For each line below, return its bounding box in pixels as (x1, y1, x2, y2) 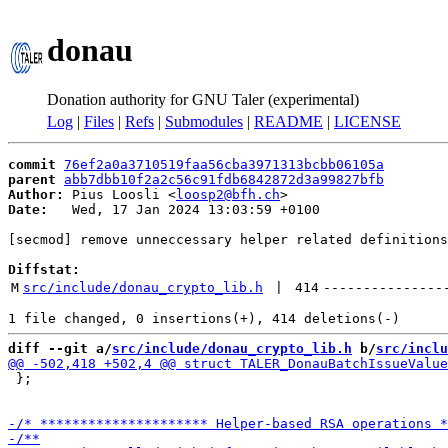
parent (8, 172, 56, 187)
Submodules (165, 113, 243, 130)
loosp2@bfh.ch (176, 187, 280, 202)
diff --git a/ (8, 341, 112, 356)
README (254, 113, 323, 130)
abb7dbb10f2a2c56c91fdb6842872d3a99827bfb (64, 172, 384, 187)
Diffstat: (8, 262, 80, 277)
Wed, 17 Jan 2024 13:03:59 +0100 (48, 202, 320, 217)
